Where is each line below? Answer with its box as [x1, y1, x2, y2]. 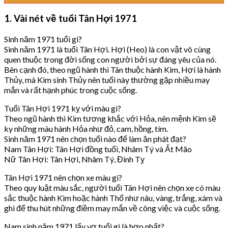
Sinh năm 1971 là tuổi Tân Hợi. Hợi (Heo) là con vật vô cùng [4, 44, 211, 54]
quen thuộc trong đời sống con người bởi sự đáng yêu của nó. [4, 54, 216, 64]
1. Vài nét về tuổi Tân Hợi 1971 [4, 13, 137, 24]
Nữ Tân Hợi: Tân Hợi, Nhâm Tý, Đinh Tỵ [4, 154, 145, 164]
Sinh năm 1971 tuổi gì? [4, 34, 82, 44]
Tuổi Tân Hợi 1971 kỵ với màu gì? [4, 103, 121, 113]
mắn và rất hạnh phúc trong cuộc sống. [4, 85, 137, 95]
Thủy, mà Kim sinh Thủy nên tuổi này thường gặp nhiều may [4, 75, 210, 84]
